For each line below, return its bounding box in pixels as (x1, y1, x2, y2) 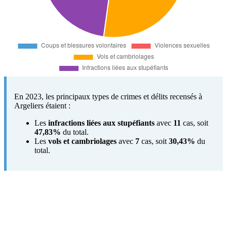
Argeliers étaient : (14, 101, 70, 110)
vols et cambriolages (48, 136, 117, 145)
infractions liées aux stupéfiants (48, 118, 155, 127)
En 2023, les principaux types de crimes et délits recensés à (14, 92, 202, 101)
